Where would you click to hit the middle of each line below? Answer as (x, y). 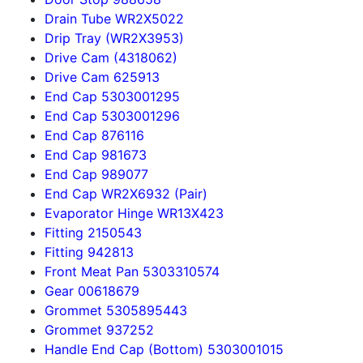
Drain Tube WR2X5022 (114, 19)
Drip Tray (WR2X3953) (114, 38)
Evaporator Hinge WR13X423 (134, 213)
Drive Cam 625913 (102, 77)
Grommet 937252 (99, 330)
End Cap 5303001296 (112, 116)
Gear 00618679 (92, 291)
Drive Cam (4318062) (111, 58)
